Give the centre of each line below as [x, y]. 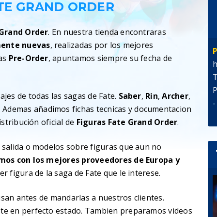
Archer [175, 96]
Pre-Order [28, 58]
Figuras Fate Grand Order [127, 122]
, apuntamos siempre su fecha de [110, 58]
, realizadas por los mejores [102, 45]
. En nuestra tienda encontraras [107, 32]
